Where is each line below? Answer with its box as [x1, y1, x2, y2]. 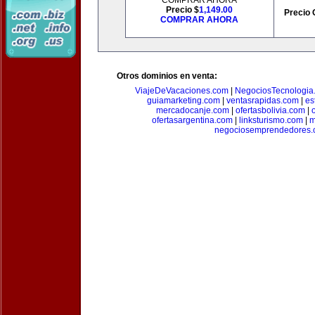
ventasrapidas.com [226, 96, 299, 105]
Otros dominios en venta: [117, 71, 217, 81]
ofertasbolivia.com [236, 105, 305, 115]
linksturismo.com [238, 115, 303, 125]
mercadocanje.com [156, 105, 229, 115]
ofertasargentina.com [151, 115, 233, 125]
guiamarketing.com [146, 96, 220, 105]
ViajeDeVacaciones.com [135, 86, 229, 96]
